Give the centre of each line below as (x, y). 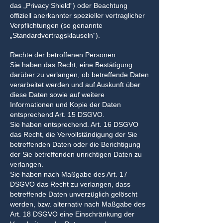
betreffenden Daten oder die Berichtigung (75, 144)
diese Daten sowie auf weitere (57, 95)
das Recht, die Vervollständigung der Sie (74, 134)
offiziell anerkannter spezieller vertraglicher (77, 15)
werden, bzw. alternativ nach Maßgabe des (78, 204)
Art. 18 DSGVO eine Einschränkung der (72, 214)
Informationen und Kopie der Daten (65, 105)
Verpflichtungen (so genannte (56, 25)
